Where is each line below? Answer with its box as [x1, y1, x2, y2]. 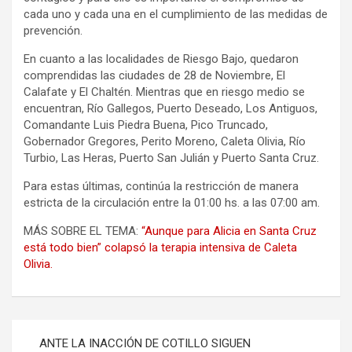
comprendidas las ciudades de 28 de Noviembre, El [24, 68, 285, 82]
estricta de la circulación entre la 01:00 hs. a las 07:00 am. [24, 195, 320, 210]
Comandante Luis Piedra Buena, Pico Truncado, [24, 117, 268, 132]
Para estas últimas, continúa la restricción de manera [24, 178, 299, 193]
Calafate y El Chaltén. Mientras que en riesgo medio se [24, 84, 305, 99]
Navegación [11, 319, 115, 343]
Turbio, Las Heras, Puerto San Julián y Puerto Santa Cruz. [24, 150, 319, 165]
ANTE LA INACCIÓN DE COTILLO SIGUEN [39, 335, 251, 350]
